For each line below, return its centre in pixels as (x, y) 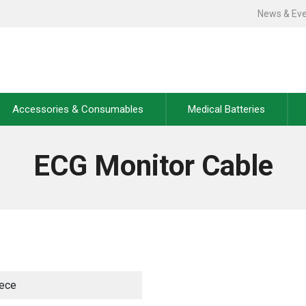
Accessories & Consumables (78, 109)
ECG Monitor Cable (153, 166)
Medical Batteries (226, 109)
